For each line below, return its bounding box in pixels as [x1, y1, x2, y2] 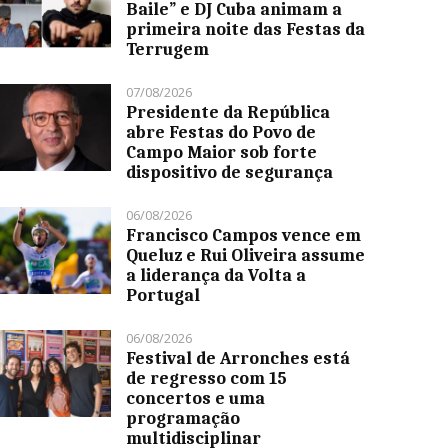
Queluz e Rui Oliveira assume [126, 245, 366, 266]
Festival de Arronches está [126, 348, 351, 369]
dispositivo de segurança [126, 162, 334, 183]
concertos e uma [126, 388, 266, 409]
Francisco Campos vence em [126, 225, 362, 246]
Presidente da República [126, 102, 331, 123]
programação [126, 408, 241, 429]
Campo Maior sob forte [126, 142, 318, 163]
